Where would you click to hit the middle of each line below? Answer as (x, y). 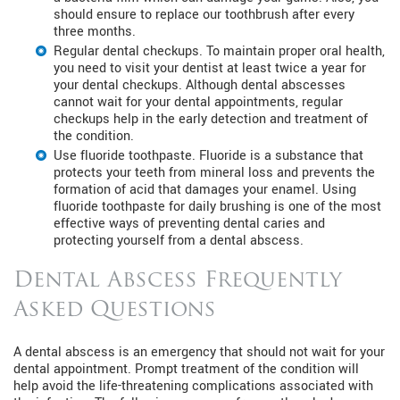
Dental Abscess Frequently (178, 281)
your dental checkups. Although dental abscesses (200, 86)
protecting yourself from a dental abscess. (180, 241)
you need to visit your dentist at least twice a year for (210, 69)
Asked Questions (115, 310)
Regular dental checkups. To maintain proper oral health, (219, 52)
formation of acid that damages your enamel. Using (205, 190)
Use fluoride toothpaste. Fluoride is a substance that (208, 156)
